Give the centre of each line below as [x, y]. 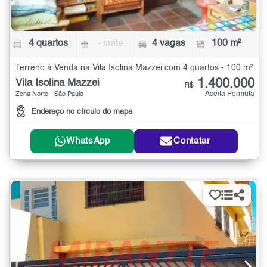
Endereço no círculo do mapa [82, 111]
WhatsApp [88, 141]
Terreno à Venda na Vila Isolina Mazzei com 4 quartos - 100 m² [134, 68]
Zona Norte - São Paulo [49, 94]
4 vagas [168, 43]
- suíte [111, 43]
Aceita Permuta [230, 94]
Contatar [192, 141]
